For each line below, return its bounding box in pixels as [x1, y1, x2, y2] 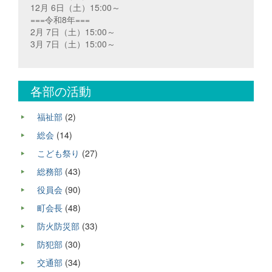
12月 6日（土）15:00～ [30, 1, 120, 14]
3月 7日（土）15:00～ [30, 38, 115, 50]
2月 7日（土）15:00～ [30, 25, 115, 38]
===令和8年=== [30, 13, 90, 26]
